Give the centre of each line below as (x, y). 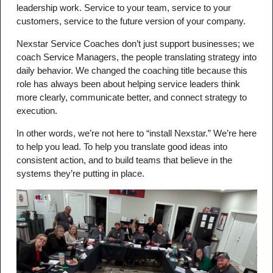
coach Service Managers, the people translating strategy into (136, 57)
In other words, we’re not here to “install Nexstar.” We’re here (136, 133)
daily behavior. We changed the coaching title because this (132, 70)
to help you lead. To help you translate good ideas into (122, 147)
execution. (37, 110)
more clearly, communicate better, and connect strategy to (131, 97)
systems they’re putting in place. (80, 174)
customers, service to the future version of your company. (131, 21)
